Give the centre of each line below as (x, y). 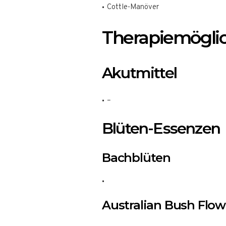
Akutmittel (139, 73)
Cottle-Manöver (133, 7)
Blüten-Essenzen (161, 128)
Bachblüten (136, 158)
